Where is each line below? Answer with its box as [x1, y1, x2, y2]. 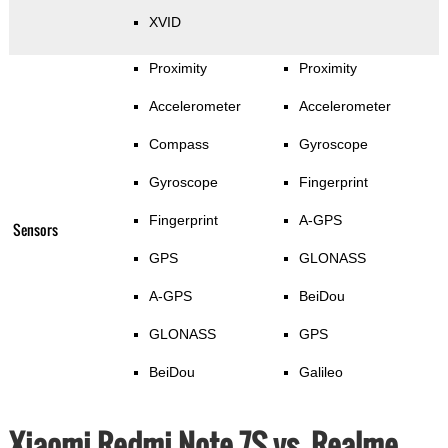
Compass [148, 136, 209, 153]
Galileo [298, 364, 343, 381]
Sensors [12, 219, 58, 241]
